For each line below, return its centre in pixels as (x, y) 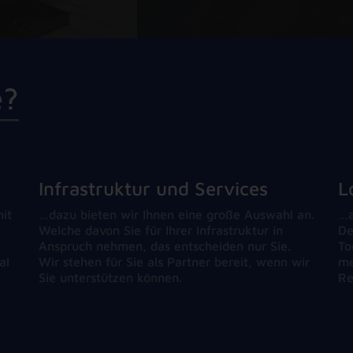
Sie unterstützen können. (110, 277)
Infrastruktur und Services (153, 188)
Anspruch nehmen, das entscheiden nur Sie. (165, 245)
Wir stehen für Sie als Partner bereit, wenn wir (174, 261)
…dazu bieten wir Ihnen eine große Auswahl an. (176, 214)
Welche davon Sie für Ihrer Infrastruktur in (161, 230)
